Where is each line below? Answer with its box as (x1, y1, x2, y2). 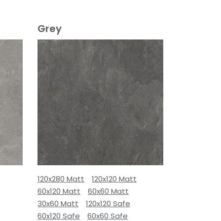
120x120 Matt (92, 174, 137, 184)
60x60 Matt (88, 186, 129, 196)
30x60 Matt (37, 198, 78, 209)
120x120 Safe (86, 198, 130, 209)
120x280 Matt (37, 174, 84, 184)
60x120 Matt (37, 186, 80, 196)
